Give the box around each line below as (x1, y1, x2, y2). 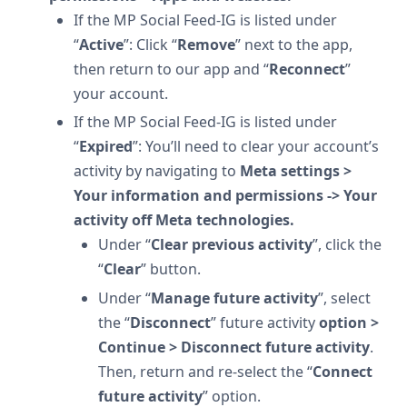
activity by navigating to (74, 161, 240, 181)
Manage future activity (151, 287, 318, 308)
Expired (79, 136, 133, 156)
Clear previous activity (151, 234, 313, 254)
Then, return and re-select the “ (98, 361, 313, 382)
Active (79, 34, 124, 55)
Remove (177, 34, 235, 55)
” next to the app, (235, 34, 352, 55)
